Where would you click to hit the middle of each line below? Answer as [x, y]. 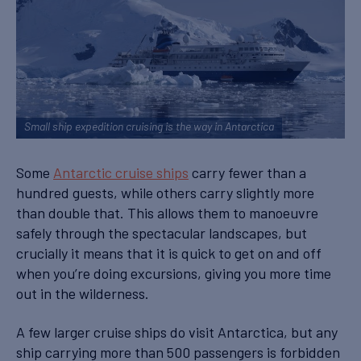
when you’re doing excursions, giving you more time [174, 274]
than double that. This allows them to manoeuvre [167, 213]
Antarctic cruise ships [121, 173]
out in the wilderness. [83, 294]
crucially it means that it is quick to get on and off [169, 253]
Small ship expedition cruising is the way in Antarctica [149, 128]
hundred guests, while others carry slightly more [165, 193]
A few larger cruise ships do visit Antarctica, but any [177, 332]
